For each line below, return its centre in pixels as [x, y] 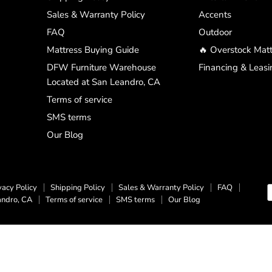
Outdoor [215, 32]
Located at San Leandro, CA [103, 82]
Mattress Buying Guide [93, 50]
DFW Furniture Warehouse [101, 68]
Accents [215, 15]
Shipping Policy [78, 188]
